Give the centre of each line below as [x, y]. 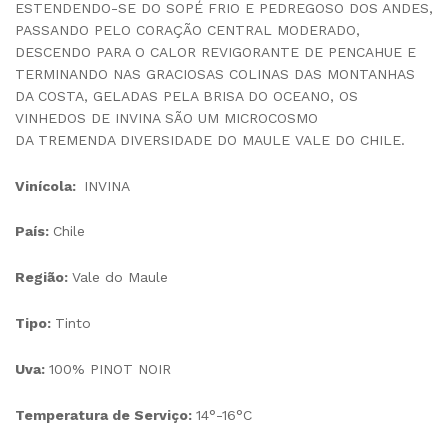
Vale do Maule [120, 277]
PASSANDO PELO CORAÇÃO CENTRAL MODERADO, [187, 29]
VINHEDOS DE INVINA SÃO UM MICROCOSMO [166, 117]
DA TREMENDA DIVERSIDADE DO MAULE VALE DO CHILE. [210, 139]
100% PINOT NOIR [110, 368]
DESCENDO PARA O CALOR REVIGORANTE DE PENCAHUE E [215, 51]
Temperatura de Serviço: [105, 414]
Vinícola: [45, 185]
